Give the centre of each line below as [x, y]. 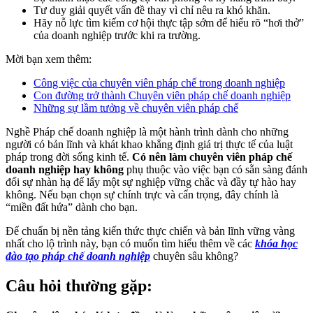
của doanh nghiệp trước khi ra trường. [117, 36]
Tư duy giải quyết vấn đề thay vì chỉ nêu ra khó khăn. [152, 10]
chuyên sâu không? [194, 256]
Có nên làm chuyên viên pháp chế [212, 157]
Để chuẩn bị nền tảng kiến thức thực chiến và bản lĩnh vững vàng [150, 231]
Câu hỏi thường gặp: [79, 286]
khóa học [276, 244]
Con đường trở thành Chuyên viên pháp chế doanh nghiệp [162, 96]
